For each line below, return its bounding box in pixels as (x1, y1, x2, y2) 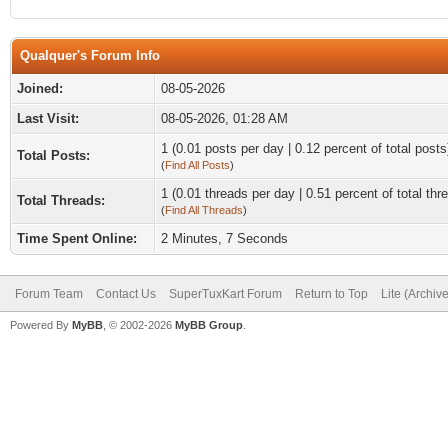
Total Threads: (17, 193, 105, 208)
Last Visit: (17, 111, 79, 126)
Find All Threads (165, 204, 243, 216)
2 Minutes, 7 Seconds (161, 231, 288, 246)
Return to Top (295, 287, 368, 301)
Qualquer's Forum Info (20, 48, 160, 63)
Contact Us (96, 287, 156, 301)
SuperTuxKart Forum (169, 287, 282, 301)
